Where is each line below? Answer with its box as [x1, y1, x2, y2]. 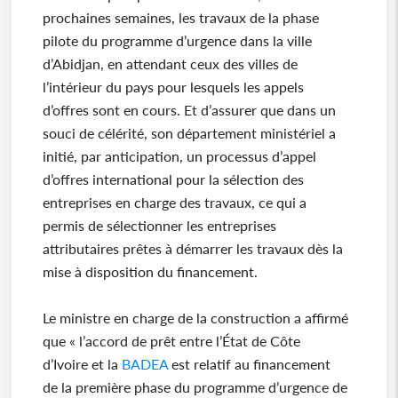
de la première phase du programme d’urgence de [42, 378, 347, 396]
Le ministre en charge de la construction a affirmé [42, 309, 348, 327]
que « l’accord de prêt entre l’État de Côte [42, 332, 300, 350]
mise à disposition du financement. [42, 263, 258, 281]
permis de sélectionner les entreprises [42, 217, 276, 235]
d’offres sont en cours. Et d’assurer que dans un [42, 101, 336, 119]
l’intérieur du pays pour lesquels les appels [42, 78, 304, 96]
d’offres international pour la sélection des [42, 171, 304, 188]
